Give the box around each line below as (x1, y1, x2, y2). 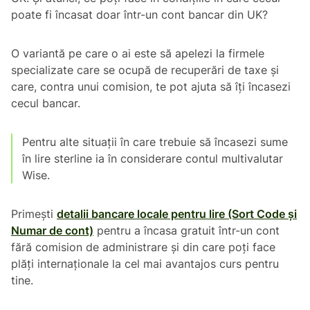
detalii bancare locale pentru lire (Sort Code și (57, 206, 297, 221)
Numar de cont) (11, 223, 93, 237)
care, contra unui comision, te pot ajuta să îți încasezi (11, 79, 291, 93)
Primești (11, 206, 57, 221)
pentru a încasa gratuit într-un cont (93, 223, 280, 237)
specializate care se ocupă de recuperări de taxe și (11, 62, 279, 77)
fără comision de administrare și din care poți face (11, 239, 275, 254)
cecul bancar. (11, 95, 91, 110)
